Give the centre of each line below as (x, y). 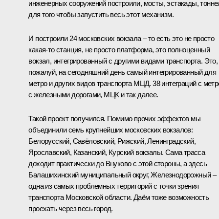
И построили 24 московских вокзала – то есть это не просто (121, 38)
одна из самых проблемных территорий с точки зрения (114, 186)
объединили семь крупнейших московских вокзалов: (111, 130)
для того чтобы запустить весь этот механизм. (101, 14)
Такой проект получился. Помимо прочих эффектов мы (114, 118)
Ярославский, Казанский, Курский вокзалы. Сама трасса (117, 152)
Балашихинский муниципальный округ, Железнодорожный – (122, 175)
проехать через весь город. (71, 208)
